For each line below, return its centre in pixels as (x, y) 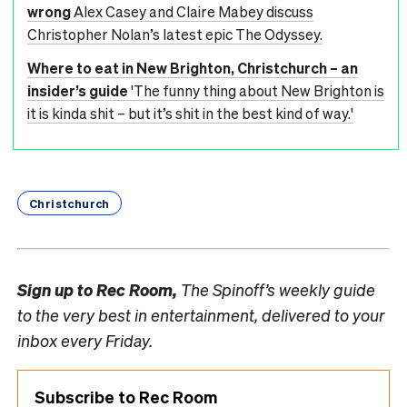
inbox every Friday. (85, 340)
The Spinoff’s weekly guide (276, 289)
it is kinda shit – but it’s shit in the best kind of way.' (190, 113)
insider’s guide (78, 90)
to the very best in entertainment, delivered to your (201, 314)
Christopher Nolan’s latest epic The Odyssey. (175, 34)
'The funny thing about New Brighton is (258, 90)
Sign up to (57, 289)
